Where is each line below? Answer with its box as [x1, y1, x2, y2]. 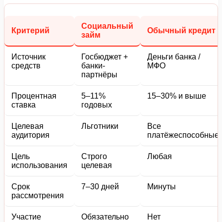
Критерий [11, 26, 50, 35]
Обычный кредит [147, 26, 216, 35]
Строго [81, 152, 107, 161]
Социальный [81, 22, 133, 31]
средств [11, 61, 41, 70]
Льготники [81, 122, 118, 131]
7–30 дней [81, 182, 119, 191]
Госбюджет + [81, 53, 128, 61]
